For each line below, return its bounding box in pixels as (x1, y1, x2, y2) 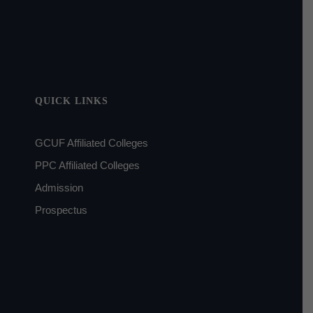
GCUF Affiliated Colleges (34, 137, 148, 150)
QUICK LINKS (34, 96, 108, 107)
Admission (34, 182, 83, 194)
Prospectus (34, 204, 87, 217)
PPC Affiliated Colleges (34, 159, 140, 172)
